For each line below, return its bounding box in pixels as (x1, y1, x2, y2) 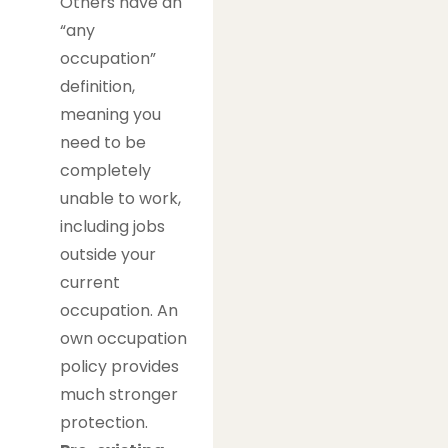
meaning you (60, 102, 161, 126)
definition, (60, 74, 135, 98)
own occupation (60, 326, 187, 350)
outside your (60, 242, 156, 266)
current (60, 270, 120, 294)
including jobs (60, 214, 165, 238)
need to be (60, 130, 146, 154)
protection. (60, 410, 148, 434)
